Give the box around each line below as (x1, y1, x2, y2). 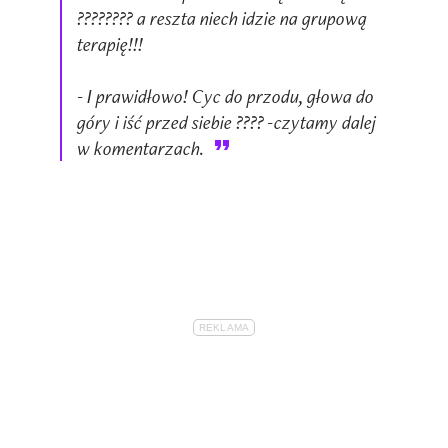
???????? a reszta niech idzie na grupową (77, 5, 367, 32)
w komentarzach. (77, 135, 205, 162)
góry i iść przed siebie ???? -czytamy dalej (77, 109, 376, 136)
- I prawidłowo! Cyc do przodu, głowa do (77, 83, 374, 110)
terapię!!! (77, 31, 143, 58)
